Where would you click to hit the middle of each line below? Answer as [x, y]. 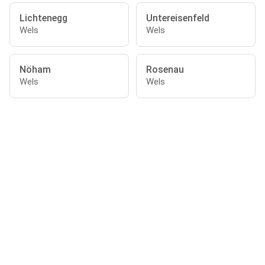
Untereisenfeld [178, 18]
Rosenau [165, 70]
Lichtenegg [43, 18]
